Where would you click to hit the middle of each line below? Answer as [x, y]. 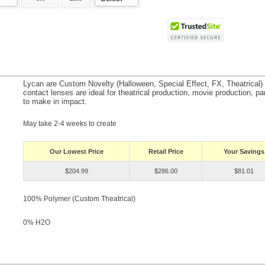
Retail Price [166, 151]
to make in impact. [55, 101]
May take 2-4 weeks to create [70, 124]
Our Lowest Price [76, 151]
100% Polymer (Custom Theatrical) [79, 199]
